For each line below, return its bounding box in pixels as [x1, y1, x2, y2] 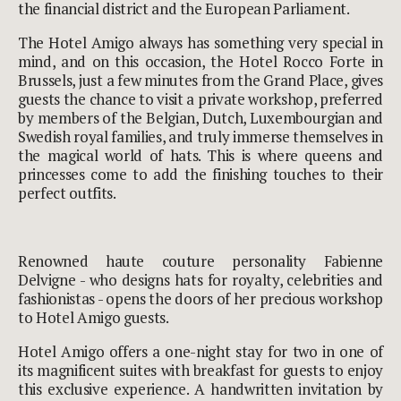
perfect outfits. [18, 182, 116, 203]
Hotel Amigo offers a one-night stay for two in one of [18, 340, 383, 362]
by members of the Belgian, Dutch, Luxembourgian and [18, 107, 383, 128]
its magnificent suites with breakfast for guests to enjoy [18, 359, 383, 380]
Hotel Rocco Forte [238, 50, 366, 72]
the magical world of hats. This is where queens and [18, 144, 383, 166]
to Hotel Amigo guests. [18, 306, 169, 328]
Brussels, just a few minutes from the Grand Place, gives [18, 69, 383, 90]
